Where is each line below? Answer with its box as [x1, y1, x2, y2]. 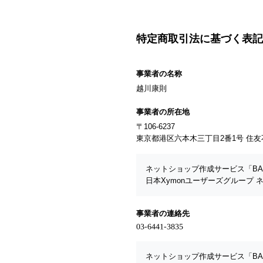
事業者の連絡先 [136, 209, 190, 218]
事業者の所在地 [136, 107, 190, 117]
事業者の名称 [136, 69, 182, 79]
